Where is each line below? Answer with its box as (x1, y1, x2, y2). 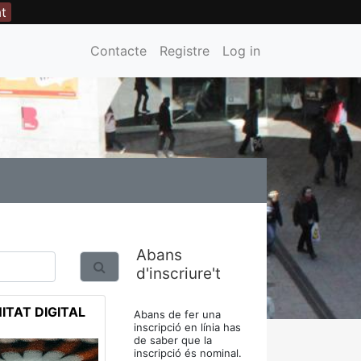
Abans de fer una (134, 308, 221, 321)
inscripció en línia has (134, 321, 241, 334)
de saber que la (134, 334, 212, 346)
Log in (222, 43, 260, 59)
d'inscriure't (136, 264, 221, 283)
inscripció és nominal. (134, 346, 242, 359)
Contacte (90, 43, 147, 59)
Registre (160, 43, 210, 59)
